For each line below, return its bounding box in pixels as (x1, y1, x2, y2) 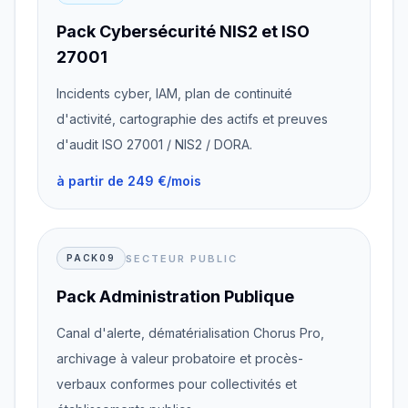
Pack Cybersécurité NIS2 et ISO (56, 22, 310, 41)
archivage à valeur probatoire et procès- (56, 351, 303, 366)
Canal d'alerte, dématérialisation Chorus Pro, (56, 325, 324, 341)
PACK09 (66, 252, 116, 263)
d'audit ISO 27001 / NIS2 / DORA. (56, 137, 252, 152)
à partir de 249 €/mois (56, 173, 201, 189)
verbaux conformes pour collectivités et (56, 376, 297, 392)
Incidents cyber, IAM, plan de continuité (56, 86, 292, 101)
